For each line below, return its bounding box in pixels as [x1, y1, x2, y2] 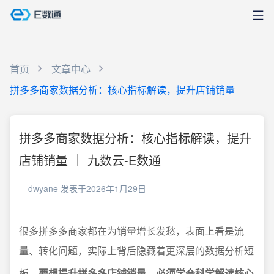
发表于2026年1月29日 [61, 182, 146, 194]
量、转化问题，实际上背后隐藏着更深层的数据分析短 [19, 243, 254, 257]
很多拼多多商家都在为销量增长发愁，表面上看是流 [19, 224, 244, 238]
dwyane [28, 182, 58, 194]
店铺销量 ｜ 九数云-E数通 [19, 151, 161, 169]
